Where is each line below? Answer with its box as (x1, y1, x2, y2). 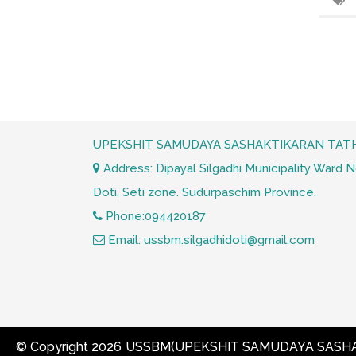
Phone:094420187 (103, 209, 206, 224)
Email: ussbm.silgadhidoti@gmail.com (105, 233, 315, 248)
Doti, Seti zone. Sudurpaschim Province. (93, 185, 316, 200)
